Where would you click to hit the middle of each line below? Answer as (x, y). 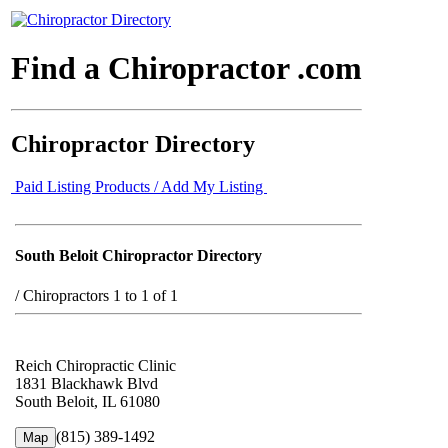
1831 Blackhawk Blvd (86, 383)
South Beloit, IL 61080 (87, 401)
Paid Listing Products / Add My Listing (139, 186)
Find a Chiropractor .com (186, 68)
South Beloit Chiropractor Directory (138, 256)
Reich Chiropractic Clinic (95, 365)
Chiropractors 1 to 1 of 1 (100, 295)
